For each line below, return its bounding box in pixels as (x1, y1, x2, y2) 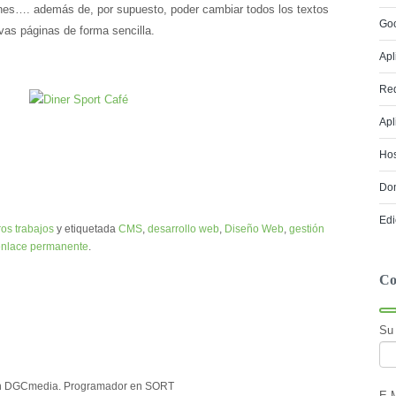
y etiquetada (54, 223, 118, 235)
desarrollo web (148, 223, 219, 235)
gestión (289, 223, 324, 235)
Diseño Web (225, 223, 284, 235)
